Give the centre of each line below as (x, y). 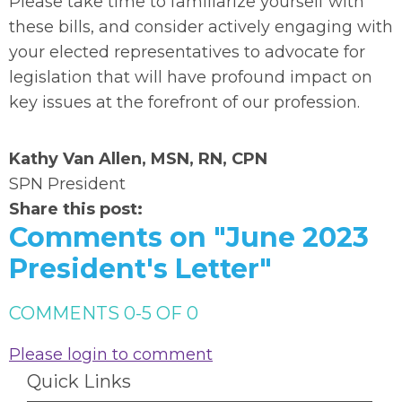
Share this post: (76, 209)
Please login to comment (111, 354)
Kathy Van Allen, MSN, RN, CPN (138, 159)
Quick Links (79, 381)
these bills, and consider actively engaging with (201, 27)
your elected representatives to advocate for (187, 52)
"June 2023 (291, 237)
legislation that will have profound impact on (191, 77)
